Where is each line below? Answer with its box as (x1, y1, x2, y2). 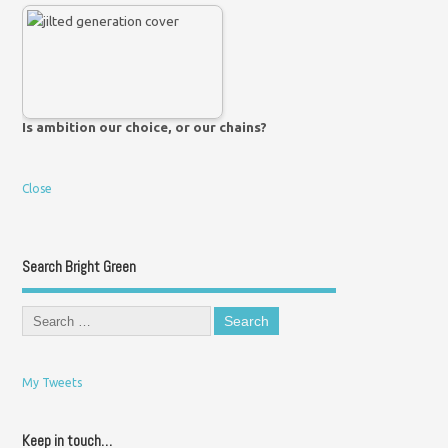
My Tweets (22, 376, 83, 390)
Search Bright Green (22, 256, 137, 276)
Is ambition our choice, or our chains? (22, 119, 268, 136)
